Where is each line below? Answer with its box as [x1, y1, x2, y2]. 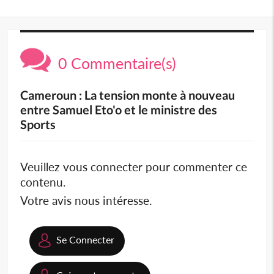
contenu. [20, 175, 66, 190]
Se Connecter [56, 234, 115, 246]
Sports [20, 117, 56, 132]
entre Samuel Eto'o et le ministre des [20, 102, 218, 117]
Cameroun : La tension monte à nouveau [20, 87, 235, 103]
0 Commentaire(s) [51, 54, 177, 73]
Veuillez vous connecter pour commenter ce [20, 160, 248, 174]
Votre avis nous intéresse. [20, 193, 152, 208]
